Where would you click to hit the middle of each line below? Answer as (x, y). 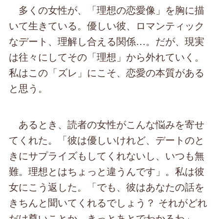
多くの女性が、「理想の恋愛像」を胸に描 (107, 10)
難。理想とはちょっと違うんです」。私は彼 (107, 171)
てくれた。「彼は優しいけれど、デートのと (107, 140)
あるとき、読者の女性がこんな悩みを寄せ (107, 124)
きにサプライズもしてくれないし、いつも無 (107, 155)
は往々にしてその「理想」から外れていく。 (107, 57)
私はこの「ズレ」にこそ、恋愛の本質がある (107, 72)
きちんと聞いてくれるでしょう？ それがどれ (108, 202)
